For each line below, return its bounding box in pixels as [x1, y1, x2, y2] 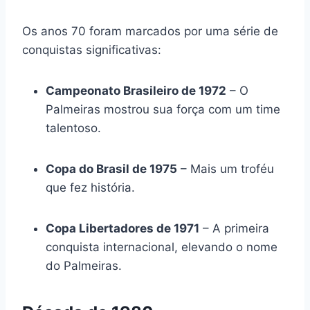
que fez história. [46, 180, 135, 194]
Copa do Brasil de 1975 [46, 161, 177, 176]
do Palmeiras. [46, 258, 122, 273]
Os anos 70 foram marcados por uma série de [22, 24, 278, 38]
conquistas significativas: [22, 42, 161, 57]
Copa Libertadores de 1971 [46, 221, 199, 235]
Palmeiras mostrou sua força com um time [46, 102, 280, 116]
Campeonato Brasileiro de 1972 [46, 83, 226, 98]
